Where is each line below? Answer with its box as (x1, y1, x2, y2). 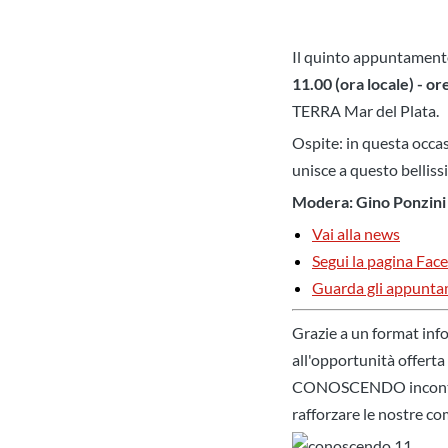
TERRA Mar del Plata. (292, 101, 442, 121)
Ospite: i (292, 133, 350, 153)
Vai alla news (312, 224, 400, 244)
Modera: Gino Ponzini (292, 192, 446, 212)
